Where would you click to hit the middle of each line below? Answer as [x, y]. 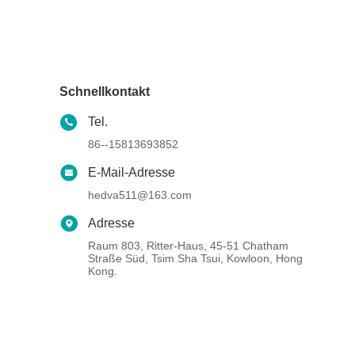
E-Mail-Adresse [132, 172]
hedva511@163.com [140, 195]
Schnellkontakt [105, 92]
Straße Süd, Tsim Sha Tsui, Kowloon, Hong [196, 258]
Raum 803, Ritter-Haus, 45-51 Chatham [189, 246]
